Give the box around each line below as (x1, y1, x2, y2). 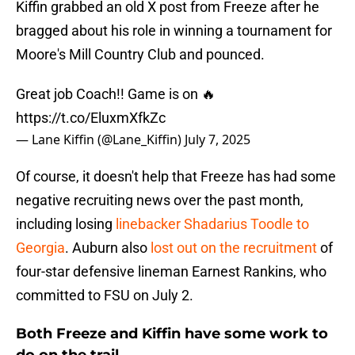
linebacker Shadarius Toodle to (116, 216, 309, 233)
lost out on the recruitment (151, 239, 317, 257)
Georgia (16, 239, 65, 257)
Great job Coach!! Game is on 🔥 (16, 86, 216, 103)
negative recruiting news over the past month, (16, 192, 303, 209)
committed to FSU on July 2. (16, 287, 197, 304)
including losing (16, 216, 116, 233)
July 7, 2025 (185, 131, 250, 149)
